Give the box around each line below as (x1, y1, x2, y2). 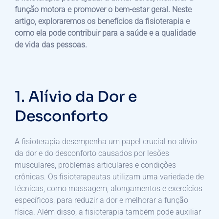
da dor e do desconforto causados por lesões (15, 148, 169, 158)
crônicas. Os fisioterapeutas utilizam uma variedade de (15, 172, 204, 181)
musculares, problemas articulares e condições (15, 160, 176, 170)
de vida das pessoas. (15, 40, 87, 49)
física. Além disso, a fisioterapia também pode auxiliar (15, 207, 201, 217)
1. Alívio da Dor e (15, 87, 137, 106)
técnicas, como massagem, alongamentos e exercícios (15, 183, 202, 193)
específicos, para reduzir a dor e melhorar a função (15, 195, 188, 205)
